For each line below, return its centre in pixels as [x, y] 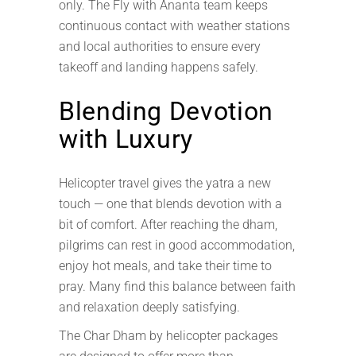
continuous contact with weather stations [174, 26]
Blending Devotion [166, 111]
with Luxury [126, 139]
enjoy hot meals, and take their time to [165, 266]
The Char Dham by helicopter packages [168, 336]
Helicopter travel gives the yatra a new [165, 183]
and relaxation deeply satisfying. [149, 307]
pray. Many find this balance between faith [177, 286]
